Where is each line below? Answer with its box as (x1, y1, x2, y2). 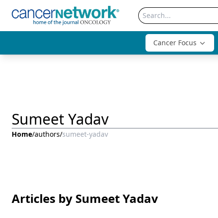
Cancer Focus (153, 38, 197, 47)
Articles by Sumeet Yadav (12, 190, 158, 206)
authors (35, 129, 60, 139)
